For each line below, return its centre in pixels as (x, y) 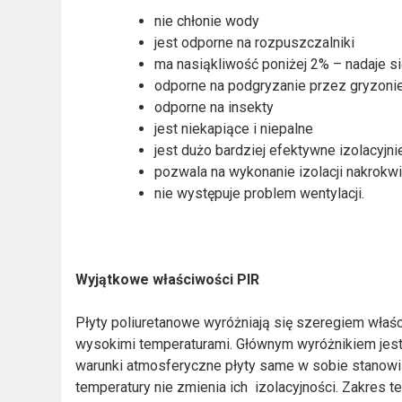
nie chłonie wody (207, 21)
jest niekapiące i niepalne (234, 128)
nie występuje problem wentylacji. (260, 193)
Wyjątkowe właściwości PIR (168, 279)
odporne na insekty (214, 107)
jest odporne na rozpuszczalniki (255, 42)
